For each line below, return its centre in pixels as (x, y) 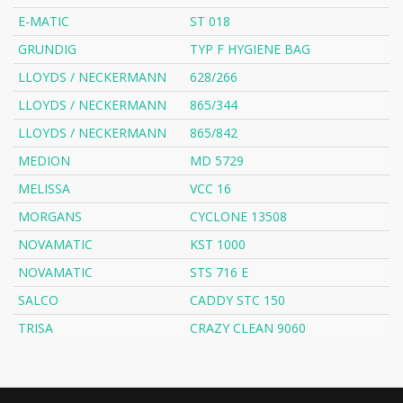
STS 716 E (219, 273)
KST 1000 (218, 245)
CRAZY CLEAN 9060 (248, 328)
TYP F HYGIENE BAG (250, 49)
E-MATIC (44, 22)
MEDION (44, 161)
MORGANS (50, 217)
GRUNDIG (47, 49)
